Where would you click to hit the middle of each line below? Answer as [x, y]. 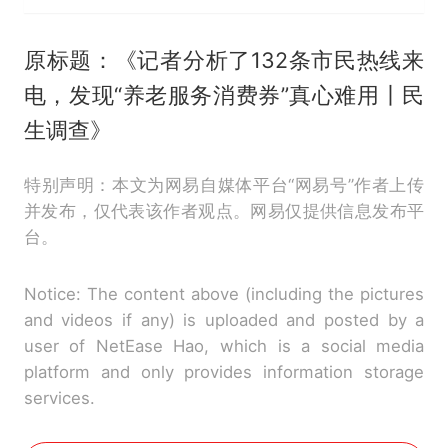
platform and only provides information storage [224, 371]
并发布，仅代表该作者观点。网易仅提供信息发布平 [224, 210]
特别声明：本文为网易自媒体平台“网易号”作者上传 [224, 184]
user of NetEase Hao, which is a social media [224, 345]
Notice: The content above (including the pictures [224, 293]
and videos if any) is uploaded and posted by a [224, 319]
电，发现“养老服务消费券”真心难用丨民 [224, 94]
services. [59, 397]
